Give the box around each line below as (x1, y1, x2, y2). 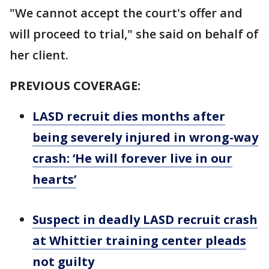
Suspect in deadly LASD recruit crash (32, 211, 258, 228)
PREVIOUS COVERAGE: (10, 77, 144, 94)
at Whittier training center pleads (32, 232, 246, 249)
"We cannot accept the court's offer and (10, 5, 243, 21)
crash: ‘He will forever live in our (32, 150, 232, 166)
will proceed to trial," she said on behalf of (10, 26, 259, 42)
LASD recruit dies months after (32, 108, 225, 124)
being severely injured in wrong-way (32, 129, 258, 145)
